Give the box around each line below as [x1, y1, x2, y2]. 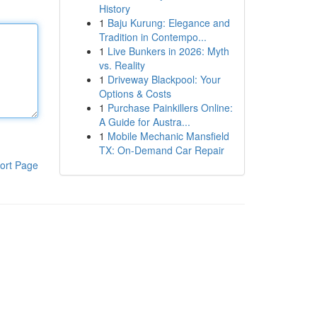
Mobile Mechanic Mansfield [107, 129, 229, 143]
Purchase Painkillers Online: [107, 100, 233, 115]
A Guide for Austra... [98, 115, 190, 129]
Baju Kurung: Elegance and [107, 16, 230, 30]
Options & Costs [98, 86, 171, 100]
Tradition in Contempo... [98, 30, 207, 44]
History [98, 1, 130, 16]
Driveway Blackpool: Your [107, 72, 221, 86]
